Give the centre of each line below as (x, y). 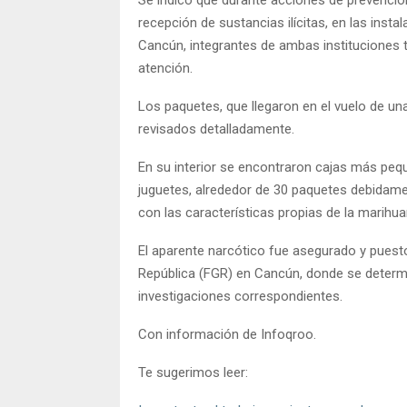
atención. (165, 68)
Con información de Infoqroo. (227, 334)
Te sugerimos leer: (193, 372)
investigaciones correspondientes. (240, 296)
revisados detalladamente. (216, 129)
